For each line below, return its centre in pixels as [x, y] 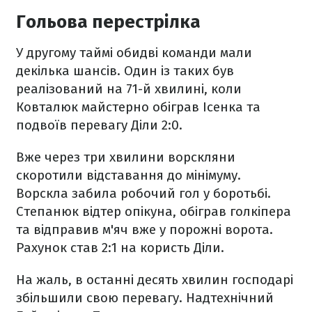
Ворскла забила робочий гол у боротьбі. [143, 193]
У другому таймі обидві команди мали [134, 53]
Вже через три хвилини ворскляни [126, 157]
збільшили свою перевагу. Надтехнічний [145, 298]
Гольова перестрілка [108, 22]
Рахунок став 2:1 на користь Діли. [120, 248]
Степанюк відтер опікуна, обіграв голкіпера [154, 211]
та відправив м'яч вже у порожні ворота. [145, 229]
